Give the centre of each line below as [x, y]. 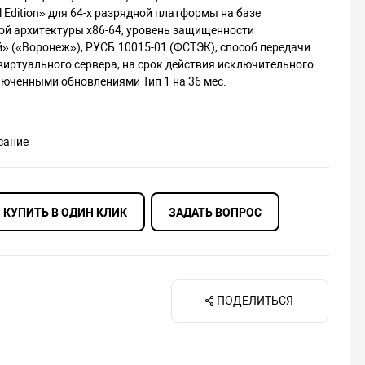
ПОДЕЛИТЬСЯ [255, 301]
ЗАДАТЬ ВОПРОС [215, 213]
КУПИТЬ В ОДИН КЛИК [65, 213]
